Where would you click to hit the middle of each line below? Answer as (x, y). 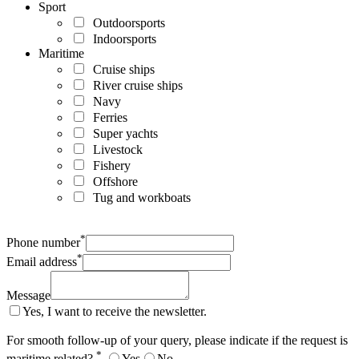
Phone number (43, 243)
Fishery (109, 165)
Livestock (115, 149)
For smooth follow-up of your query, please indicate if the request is (177, 341)
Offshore (112, 181)
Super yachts (122, 133)
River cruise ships (135, 85)
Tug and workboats (139, 197)
